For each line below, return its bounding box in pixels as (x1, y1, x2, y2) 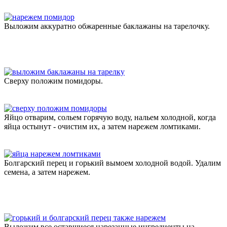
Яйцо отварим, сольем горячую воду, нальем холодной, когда (4, 112, 216, 122)
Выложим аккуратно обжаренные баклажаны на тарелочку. (4, 21, 210, 30)
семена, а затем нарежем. (4, 167, 90, 176)
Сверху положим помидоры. (4, 76, 103, 85)
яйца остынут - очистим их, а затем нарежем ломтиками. (4, 122, 201, 131)
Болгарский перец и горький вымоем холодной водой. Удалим (4, 158, 221, 167)
